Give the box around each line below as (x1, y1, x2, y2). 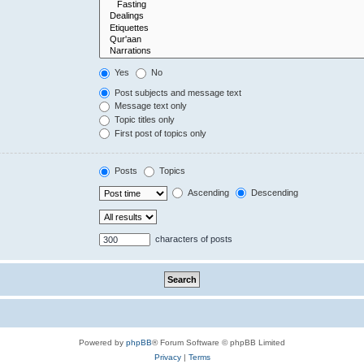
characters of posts (153, 233, 233, 244)
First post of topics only (112, 128, 207, 138)
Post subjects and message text (112, 87, 242, 97)
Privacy (154, 352, 181, 362)
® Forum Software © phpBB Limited (152, 337, 285, 347)
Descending (249, 187, 299, 197)
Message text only (112, 101, 188, 111)
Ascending (185, 187, 230, 197)
